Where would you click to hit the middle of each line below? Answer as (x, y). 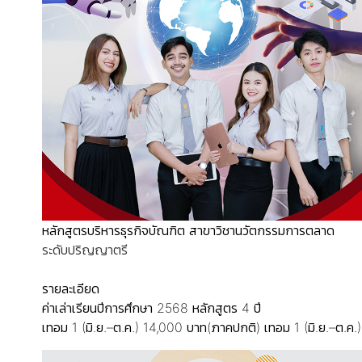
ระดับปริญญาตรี (85, 250)
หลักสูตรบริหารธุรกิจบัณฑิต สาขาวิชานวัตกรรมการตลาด (188, 230)
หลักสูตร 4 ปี (227, 308)
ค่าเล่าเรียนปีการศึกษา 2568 (115, 308)
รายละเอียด (71, 288)
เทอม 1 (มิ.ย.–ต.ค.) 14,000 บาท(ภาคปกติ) (151, 327)
